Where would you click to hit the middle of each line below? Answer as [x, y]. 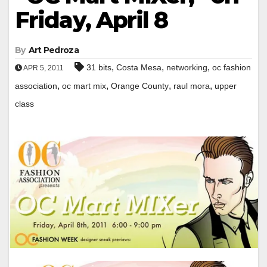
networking [187, 67]
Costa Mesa [139, 67]
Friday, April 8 [91, 20]
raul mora [192, 86]
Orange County [140, 86]
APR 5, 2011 [43, 68]
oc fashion [232, 67]
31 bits [99, 67]
